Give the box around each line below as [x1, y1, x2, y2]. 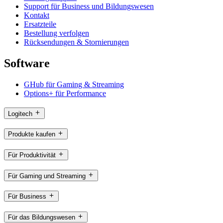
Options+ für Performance [24, 89, 106, 98]
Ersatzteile [24, 20, 56, 29]
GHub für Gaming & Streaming [24, 80, 124, 89]
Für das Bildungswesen [8, 214, 75, 222]
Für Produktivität [8, 151, 56, 159]
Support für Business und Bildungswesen [24, 2, 154, 11]
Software [4, 56, 50, 70]
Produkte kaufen [8, 130, 55, 138]
